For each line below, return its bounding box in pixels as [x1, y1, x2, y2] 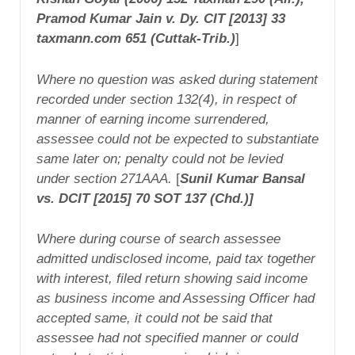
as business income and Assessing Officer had [36, 291, 315, 307]
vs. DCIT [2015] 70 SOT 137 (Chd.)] [36, 190, 254, 206]
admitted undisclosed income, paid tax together [36, 251, 315, 267]
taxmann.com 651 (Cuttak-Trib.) [36, 30, 235, 46]
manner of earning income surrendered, [36, 111, 269, 127]
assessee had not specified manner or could [36, 330, 298, 346]
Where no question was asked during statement [36, 71, 318, 87]
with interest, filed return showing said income [36, 271, 307, 287]
